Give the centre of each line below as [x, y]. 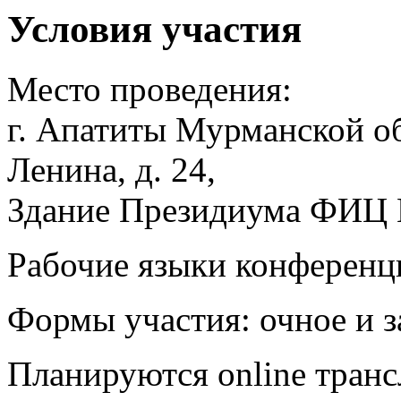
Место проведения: [149, 89]
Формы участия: [129, 319]
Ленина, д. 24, [111, 169]
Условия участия [154, 29]
